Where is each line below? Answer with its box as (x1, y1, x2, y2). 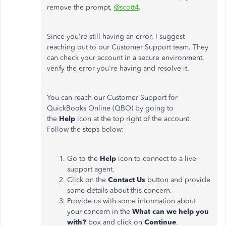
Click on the (67, 176, 108, 184)
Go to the (67, 154, 100, 163)
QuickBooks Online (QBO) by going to (47, 104, 174, 112)
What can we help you (132, 207, 209, 216)
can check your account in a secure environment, (47, 53, 204, 62)
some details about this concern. (67, 186, 172, 195)
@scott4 (114, 3, 139, 12)
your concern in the (67, 207, 132, 216)
